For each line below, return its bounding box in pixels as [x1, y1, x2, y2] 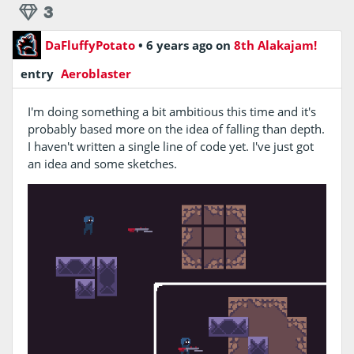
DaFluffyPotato [45, 36, 135, 53]
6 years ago [146, 36, 216, 53]
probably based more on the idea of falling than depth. [27, 121, 325, 137]
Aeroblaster [58, 65, 131, 81]
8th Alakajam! [234, 36, 317, 53]
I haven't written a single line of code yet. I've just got [27, 138, 314, 155]
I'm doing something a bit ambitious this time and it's [27, 104, 316, 120]
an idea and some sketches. [27, 156, 177, 172]
